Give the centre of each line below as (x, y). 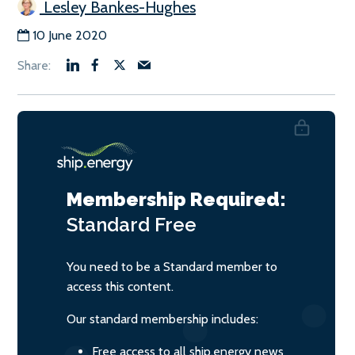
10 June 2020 (70, 35)
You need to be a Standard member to (172, 266)
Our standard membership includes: (162, 319)
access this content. (120, 286)
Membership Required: (176, 199)
